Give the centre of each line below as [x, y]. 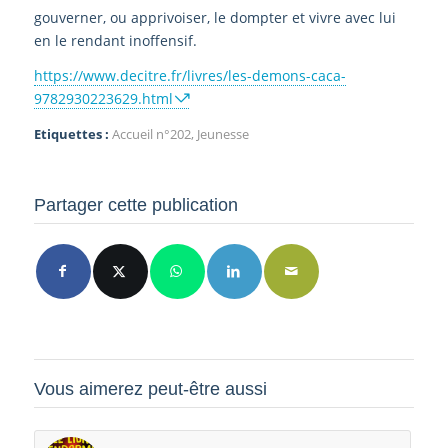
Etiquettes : [71, 134]
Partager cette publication [135, 204]
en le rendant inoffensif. [115, 40]
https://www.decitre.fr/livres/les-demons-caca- [189, 75]
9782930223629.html [103, 98]
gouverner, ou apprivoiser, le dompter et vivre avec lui [214, 17]
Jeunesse [222, 134]
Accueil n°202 [151, 134]
